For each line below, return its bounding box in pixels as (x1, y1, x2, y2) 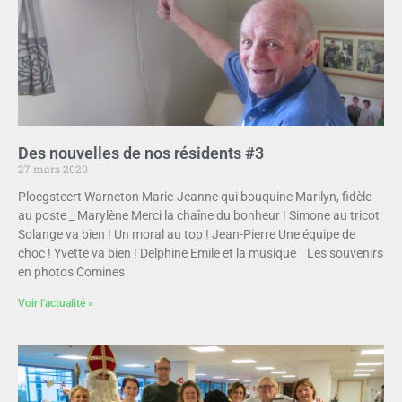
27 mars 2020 (18, 162, 88, 177)
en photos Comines (18, 265, 125, 280)
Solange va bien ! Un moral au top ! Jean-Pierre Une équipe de (18, 227, 355, 242)
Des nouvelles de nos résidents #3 (18, 144, 264, 163)
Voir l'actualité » (18, 297, 93, 310)
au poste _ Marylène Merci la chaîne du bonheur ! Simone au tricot (18, 208, 380, 223)
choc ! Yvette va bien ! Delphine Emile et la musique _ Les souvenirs (18, 246, 383, 261)
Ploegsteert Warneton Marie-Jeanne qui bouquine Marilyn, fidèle (18, 189, 371, 205)
